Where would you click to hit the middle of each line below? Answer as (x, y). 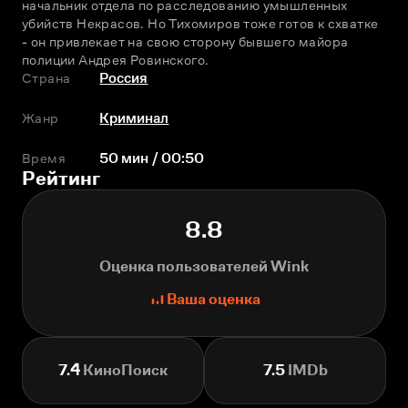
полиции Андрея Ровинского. (116, 60)
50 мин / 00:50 (152, 158)
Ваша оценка (213, 299)
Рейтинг (61, 178)
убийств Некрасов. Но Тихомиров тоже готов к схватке (200, 23)
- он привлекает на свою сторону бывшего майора (185, 41)
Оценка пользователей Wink (204, 266)
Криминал (134, 118)
